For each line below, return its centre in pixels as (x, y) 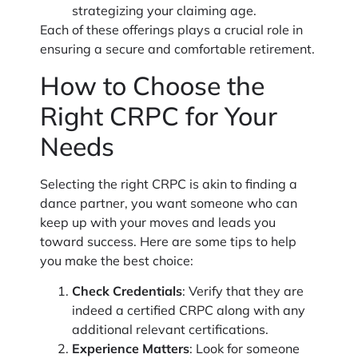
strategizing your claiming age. (164, 13)
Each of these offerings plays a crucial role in (171, 32)
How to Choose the (152, 88)
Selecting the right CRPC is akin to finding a (169, 186)
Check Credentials (127, 294)
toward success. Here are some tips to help (168, 243)
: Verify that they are (243, 294)
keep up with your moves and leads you (158, 224)
